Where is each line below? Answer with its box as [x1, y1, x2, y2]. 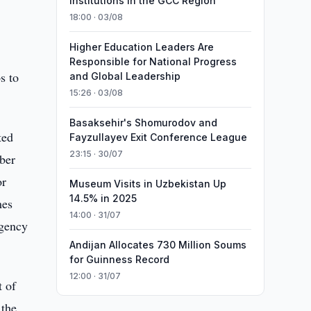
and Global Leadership [69, 70, 180, 82]
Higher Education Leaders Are [69, 41, 214, 53]
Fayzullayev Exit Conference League [69, 131, 247, 143]
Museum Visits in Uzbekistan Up [69, 178, 226, 190]
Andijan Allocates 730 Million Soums [69, 239, 246, 251]
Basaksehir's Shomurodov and [69, 117, 217, 128]
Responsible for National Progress [69, 56, 237, 67]
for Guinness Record [69, 253, 169, 265]
